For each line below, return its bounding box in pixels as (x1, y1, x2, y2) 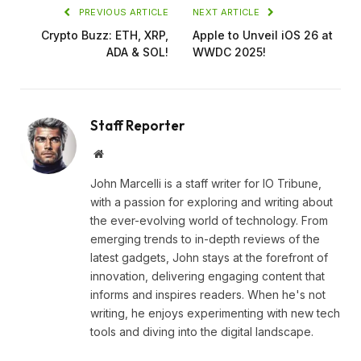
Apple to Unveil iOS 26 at (193, 27, 333, 42)
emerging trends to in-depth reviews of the (90, 231, 320, 246)
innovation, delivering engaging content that (90, 268, 325, 283)
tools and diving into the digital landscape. (90, 324, 313, 338)
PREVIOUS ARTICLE (76, 6, 168, 18)
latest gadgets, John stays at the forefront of (90, 250, 328, 264)
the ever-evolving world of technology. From (90, 213, 328, 227)
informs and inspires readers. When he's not (90, 287, 326, 301)
